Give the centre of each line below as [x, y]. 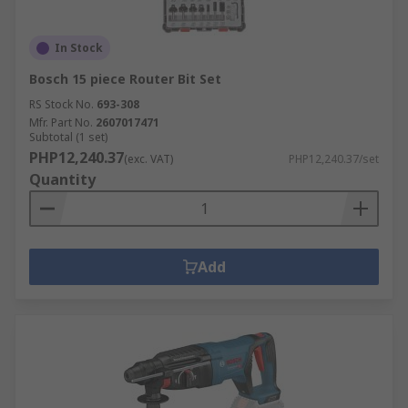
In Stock [79, 48]
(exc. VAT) [148, 159]
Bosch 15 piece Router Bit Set [125, 79]
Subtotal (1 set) [68, 137]
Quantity [62, 179]
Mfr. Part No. [61, 122]
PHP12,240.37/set [334, 159]
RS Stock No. [61, 104]
